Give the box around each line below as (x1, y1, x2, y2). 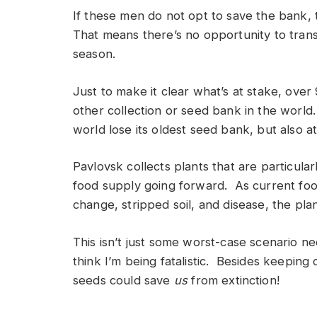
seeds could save (73, 272, 174, 287)
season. (73, 47, 116, 62)
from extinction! (188, 272, 279, 287)
